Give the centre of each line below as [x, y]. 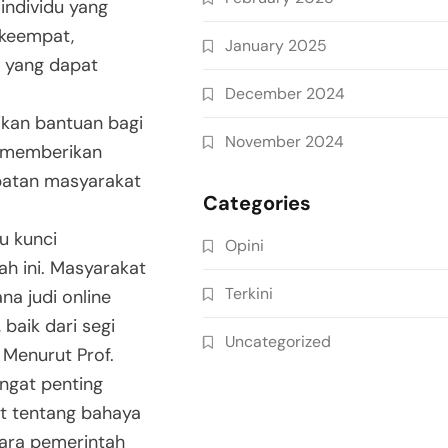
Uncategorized [278, 341]
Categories [257, 203]
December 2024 [285, 93]
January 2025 [276, 45]
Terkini [249, 293]
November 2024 [284, 141]
